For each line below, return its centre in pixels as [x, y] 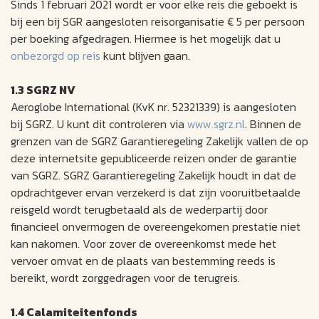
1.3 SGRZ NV [43, 90]
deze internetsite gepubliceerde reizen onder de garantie [154, 158]
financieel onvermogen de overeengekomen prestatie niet [156, 227]
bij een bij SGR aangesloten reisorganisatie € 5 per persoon [158, 22]
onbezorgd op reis [56, 56]
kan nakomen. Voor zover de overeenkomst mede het [143, 244]
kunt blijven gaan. [145, 56]
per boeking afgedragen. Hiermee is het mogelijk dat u [146, 39]
